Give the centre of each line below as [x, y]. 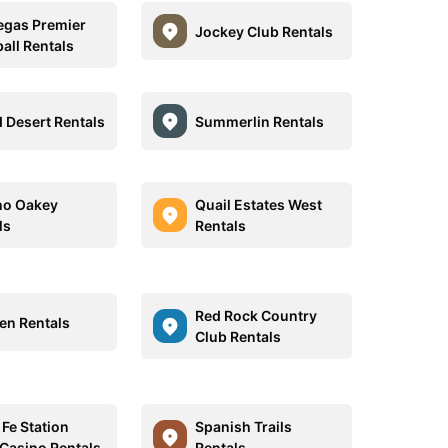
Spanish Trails [243, 426]
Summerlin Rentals [259, 121]
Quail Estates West [258, 204]
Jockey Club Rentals [263, 31]
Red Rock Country [255, 315]
